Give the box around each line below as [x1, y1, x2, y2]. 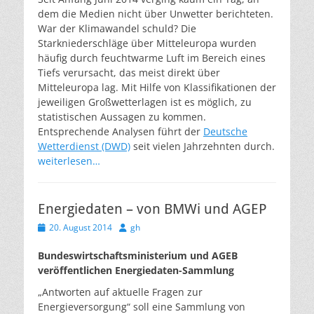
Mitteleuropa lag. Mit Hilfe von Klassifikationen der [38, 81, 276, 94]
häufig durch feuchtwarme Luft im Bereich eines [38, 51, 266, 64]
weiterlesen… [38, 154, 100, 168]
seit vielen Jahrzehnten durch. [130, 139, 275, 153]
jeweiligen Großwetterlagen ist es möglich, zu [38, 95, 252, 109]
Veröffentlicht [37, 221, 90, 233]
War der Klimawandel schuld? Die [38, 22, 196, 35]
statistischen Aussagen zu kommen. [38, 110, 206, 123]
